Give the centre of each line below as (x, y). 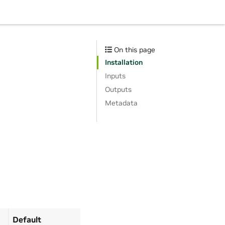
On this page (134, 50)
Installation (124, 62)
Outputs (118, 89)
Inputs (115, 76)
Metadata (121, 103)
